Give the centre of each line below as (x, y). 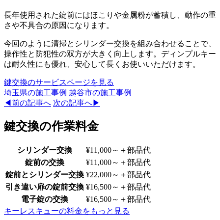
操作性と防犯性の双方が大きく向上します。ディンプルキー (110, 54)
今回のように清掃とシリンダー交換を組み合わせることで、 (110, 44)
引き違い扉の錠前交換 (45, 187)
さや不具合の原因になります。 (59, 26)
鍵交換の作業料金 (51, 126)
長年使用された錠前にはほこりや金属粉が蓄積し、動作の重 (110, 15)
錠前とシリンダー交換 (45, 175)
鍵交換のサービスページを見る (59, 82)
